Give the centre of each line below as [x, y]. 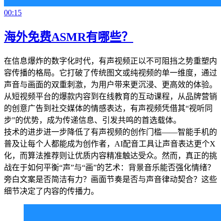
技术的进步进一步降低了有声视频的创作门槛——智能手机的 [110, 132]
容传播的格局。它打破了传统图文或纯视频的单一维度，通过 [110, 73]
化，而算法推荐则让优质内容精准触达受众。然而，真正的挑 [110, 155]
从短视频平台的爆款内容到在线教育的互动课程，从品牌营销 [110, 96]
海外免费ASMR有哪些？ [69, 37]
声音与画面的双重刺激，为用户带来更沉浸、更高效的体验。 [110, 84]
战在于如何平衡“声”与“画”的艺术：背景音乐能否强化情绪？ [110, 167]
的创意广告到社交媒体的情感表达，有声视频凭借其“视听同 [108, 108]
